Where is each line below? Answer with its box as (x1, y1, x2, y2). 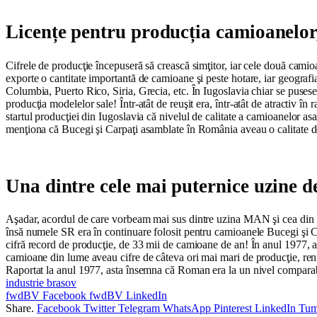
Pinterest (214, 302, 252, 315)
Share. (6, 302, 34, 315)
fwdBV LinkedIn (89, 289, 167, 302)
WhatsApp (163, 302, 211, 315)
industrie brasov (6, 277, 76, 289)
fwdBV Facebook (6, 289, 86, 302)
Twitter (83, 302, 115, 315)
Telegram (118, 302, 160, 315)
